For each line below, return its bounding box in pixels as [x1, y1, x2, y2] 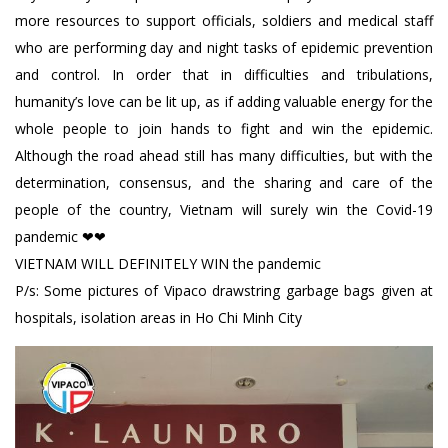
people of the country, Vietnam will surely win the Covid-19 [15, 200, 433, 220]
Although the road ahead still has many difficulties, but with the [15, 146, 433, 166]
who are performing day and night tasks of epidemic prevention [15, 38, 433, 58]
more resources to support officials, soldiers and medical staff [15, 11, 433, 31]
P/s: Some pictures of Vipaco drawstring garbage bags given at [15, 281, 433, 301]
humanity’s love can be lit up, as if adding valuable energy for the [15, 92, 433, 112]
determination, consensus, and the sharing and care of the [15, 173, 433, 193]
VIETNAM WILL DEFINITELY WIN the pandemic [15, 254, 321, 274]
